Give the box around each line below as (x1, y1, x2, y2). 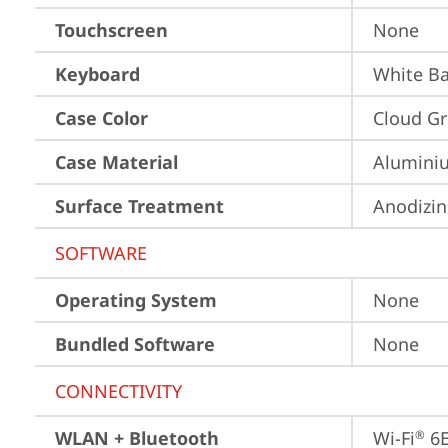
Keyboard (55, 62, 140, 86)
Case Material (55, 150, 178, 174)
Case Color (55, 106, 148, 130)
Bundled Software (55, 332, 215, 356)
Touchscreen (55, 18, 168, 42)
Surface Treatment (55, 194, 224, 218)
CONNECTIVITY (55, 379, 182, 403)
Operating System (55, 288, 217, 312)
